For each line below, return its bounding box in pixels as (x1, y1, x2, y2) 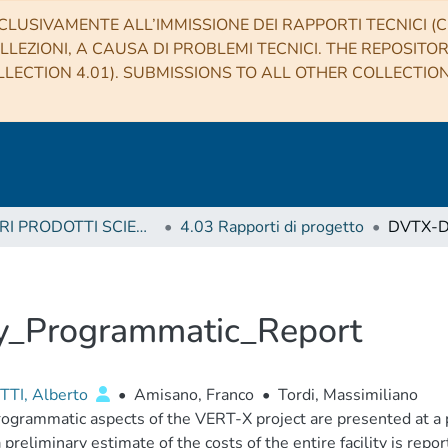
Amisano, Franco (133, 384, 254, 406)
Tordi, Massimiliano (277, 384, 418, 406)
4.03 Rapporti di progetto (180, 216, 364, 238)
